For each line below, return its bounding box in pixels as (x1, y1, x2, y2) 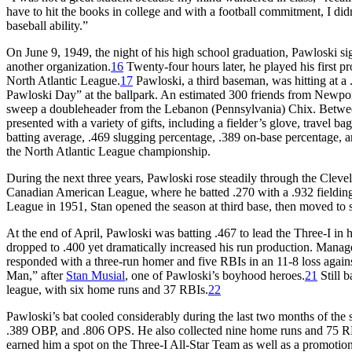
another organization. (6, 59, 111, 73)
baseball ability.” (6, 18, 88, 32)
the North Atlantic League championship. (6, 144, 211, 158)
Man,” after (6, 268, 66, 282)
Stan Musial (66, 268, 125, 282)
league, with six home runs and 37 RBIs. (6, 282, 208, 296)
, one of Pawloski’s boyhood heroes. (125, 268, 305, 282)
